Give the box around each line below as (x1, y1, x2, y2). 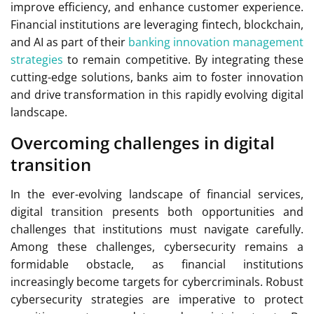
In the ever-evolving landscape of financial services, (11, 186, 303, 202)
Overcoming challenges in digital (11, 130, 275, 154)
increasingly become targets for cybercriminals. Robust (11, 273, 303, 289)
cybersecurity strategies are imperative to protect (11, 291, 303, 307)
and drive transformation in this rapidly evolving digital (11, 86, 303, 102)
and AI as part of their (11, 34, 128, 50)
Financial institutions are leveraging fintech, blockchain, (11, 16, 303, 32)
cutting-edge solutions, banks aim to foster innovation (11, 69, 303, 85)
